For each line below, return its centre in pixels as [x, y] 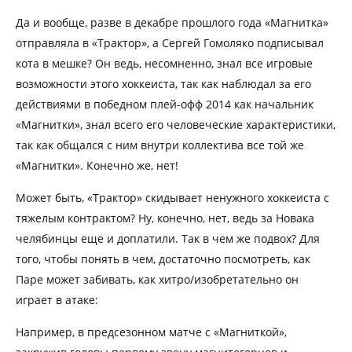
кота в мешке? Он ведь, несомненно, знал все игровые [164, 63]
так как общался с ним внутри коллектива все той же [160, 145]
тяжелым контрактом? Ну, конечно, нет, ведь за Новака [165, 218]
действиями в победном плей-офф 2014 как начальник [165, 104]
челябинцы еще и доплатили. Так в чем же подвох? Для [168, 238]
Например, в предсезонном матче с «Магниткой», [151, 332]
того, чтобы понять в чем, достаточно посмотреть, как [163, 258]
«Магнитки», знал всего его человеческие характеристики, [176, 124]
